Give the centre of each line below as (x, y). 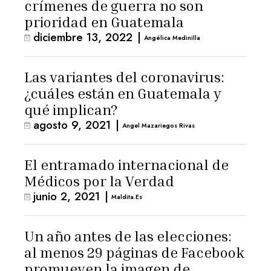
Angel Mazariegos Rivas (159, 125)
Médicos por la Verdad (99, 181)
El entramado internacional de (126, 165)
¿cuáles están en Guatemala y (123, 93)
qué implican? (71, 109)
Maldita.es (127, 197)
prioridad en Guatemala (104, 22)
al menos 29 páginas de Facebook (134, 252)
